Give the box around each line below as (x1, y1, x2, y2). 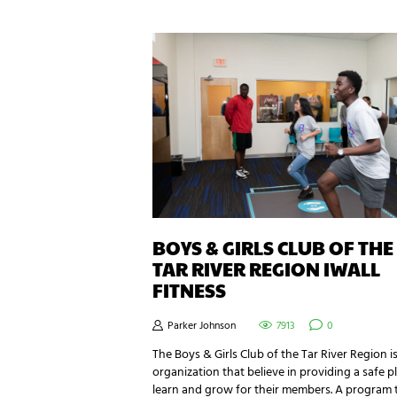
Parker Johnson (165, 317, 238, 336)
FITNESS (152, 277, 226, 304)
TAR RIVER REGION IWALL (152, 256, 380, 283)
